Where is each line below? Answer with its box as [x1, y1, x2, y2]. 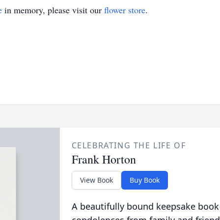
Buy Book [129, 175, 160, 185]
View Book [80, 175, 113, 185]
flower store [104, 4, 145, 16]
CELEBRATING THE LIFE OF [71, 140, 186, 151]
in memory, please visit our [2, 4, 104, 16]
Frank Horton [71, 151, 136, 167]
